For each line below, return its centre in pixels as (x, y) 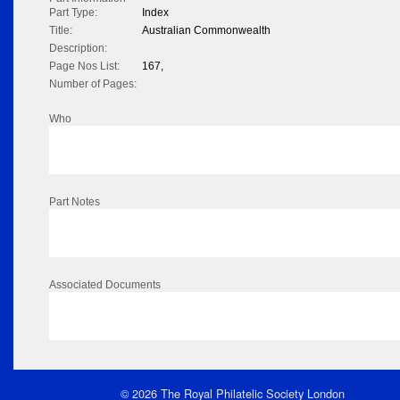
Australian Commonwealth (206, 31)
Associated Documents (105, 285)
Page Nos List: (84, 67)
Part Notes (75, 202)
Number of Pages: (93, 84)
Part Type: (73, 13)
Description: (78, 49)
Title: (61, 31)
